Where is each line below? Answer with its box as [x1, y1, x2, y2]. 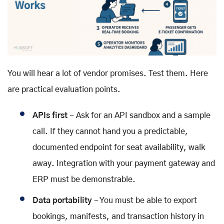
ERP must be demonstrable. [32, 175, 135, 183]
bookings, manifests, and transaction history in [32, 212, 204, 220]
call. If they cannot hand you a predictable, [32, 127, 188, 135]
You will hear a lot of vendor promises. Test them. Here [7, 69, 208, 77]
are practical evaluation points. [7, 85, 120, 93]
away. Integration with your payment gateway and [32, 159, 215, 167]
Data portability [32, 196, 92, 204]
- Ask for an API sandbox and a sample [67, 111, 210, 119]
